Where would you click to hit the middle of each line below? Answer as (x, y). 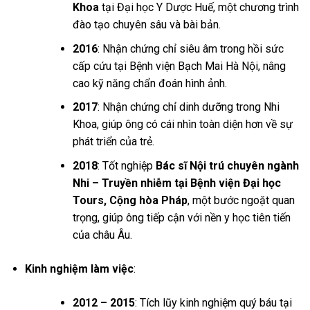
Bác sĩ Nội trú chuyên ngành (227, 165)
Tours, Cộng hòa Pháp (130, 200)
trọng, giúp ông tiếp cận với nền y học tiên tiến (181, 217)
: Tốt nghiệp (126, 165)
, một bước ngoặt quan (241, 200)
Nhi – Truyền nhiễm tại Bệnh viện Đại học (176, 183)
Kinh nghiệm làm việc (79, 268)
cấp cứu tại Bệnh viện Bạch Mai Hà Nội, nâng (179, 66)
